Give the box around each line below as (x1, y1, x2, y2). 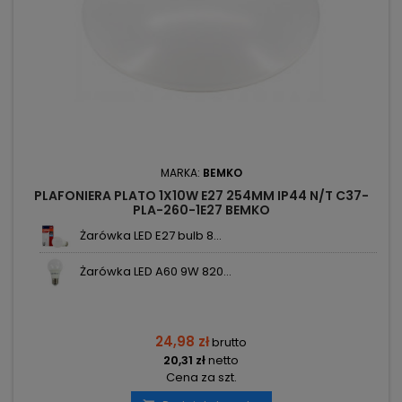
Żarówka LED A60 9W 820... (80, 263, 232, 281)
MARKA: (160, 165, 203, 181)
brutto (212, 334, 247, 352)
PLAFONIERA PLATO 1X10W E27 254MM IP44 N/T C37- (33, 187, 369, 205)
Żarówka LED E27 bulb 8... (80, 227, 222, 245)
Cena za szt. (165, 369, 237, 387)
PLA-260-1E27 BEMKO (132, 201, 270, 220)
